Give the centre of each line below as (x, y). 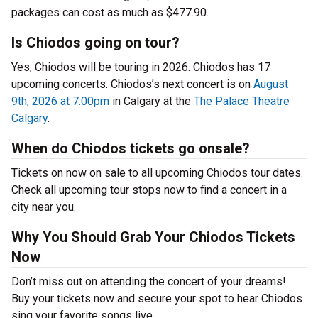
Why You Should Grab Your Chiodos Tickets (153, 237)
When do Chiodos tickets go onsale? (131, 149)
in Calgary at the (152, 102)
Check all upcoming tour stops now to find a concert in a (149, 190)
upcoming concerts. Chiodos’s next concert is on (132, 84)
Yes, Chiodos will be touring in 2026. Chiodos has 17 (141, 67)
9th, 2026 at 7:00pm (60, 102)
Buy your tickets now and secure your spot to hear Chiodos (157, 299)
